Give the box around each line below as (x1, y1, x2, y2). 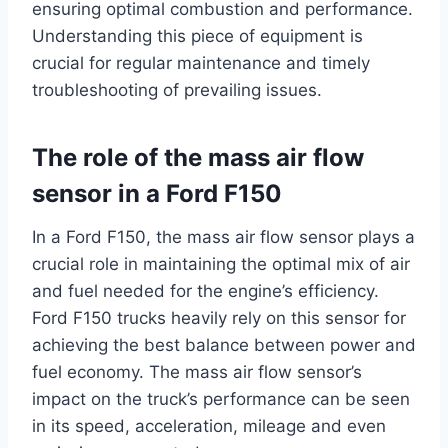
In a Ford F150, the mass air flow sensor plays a (32, 227, 415, 248)
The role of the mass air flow (32, 143, 364, 173)
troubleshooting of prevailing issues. (32, 80, 322, 101)
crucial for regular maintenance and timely (32, 53, 370, 74)
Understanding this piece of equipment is (32, 26, 363, 47)
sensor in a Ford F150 (32, 179, 282, 209)
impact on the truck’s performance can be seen (32, 389, 410, 410)
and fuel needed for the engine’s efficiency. (32, 281, 379, 302)
